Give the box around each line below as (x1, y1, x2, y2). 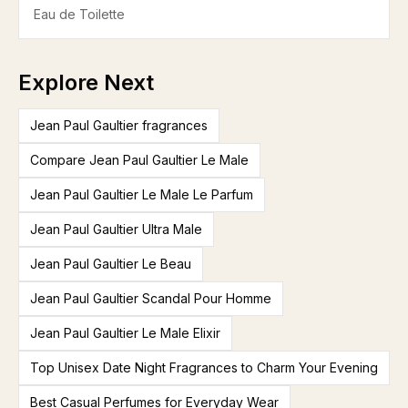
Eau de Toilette (34, 6, 125, 22)
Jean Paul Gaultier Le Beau (30, 256, 191, 271)
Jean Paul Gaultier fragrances (30, 117, 208, 133)
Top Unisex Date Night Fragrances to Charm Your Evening (30, 360, 378, 375)
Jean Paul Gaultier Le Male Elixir (30, 325, 220, 341)
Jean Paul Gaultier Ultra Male (30, 221, 202, 237)
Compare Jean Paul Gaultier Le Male (30, 152, 249, 168)
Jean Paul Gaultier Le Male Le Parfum (30, 187, 253, 202)
